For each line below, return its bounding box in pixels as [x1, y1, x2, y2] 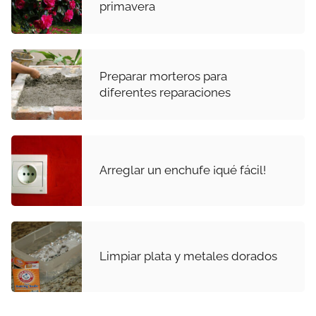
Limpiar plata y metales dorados [99, 249, 277, 264]
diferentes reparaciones [99, 85, 231, 99]
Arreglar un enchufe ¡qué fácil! [99, 163, 266, 178]
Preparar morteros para [99, 68, 227, 83]
